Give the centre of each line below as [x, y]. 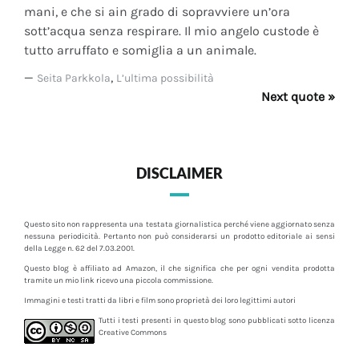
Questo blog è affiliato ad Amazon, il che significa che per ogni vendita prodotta [179, 269]
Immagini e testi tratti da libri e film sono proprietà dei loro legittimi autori [160, 301]
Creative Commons [133, 333]
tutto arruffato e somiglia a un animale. [140, 50]
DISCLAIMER [179, 173]
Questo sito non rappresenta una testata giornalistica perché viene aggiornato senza [179, 225]
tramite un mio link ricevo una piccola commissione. [119, 281]
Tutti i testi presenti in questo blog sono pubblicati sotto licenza [217, 321]
